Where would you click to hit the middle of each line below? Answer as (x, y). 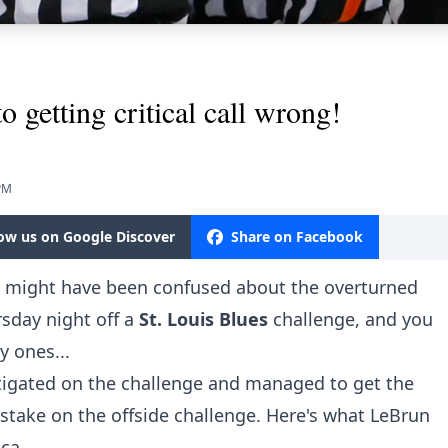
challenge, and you (350, 318)
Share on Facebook (297, 236)
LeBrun (400, 414)
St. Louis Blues (203, 318)
